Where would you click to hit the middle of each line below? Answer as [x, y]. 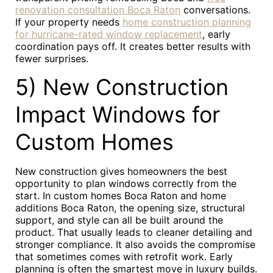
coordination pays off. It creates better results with [133, 46]
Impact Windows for [118, 115]
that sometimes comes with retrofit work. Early [124, 257]
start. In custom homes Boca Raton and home [121, 196]
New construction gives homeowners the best [121, 171]
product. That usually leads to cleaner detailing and [134, 232]
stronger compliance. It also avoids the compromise [135, 244]
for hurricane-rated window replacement [109, 34]
